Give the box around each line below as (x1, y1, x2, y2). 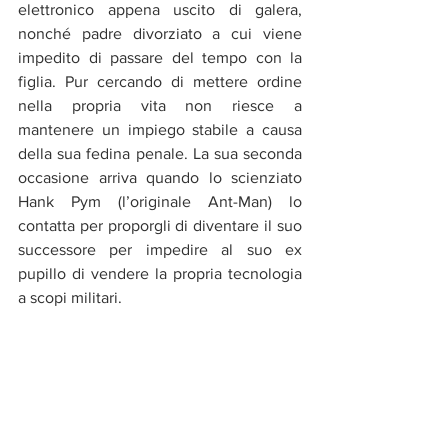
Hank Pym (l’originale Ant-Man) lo (18, 193, 302, 211)
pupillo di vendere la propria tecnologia (18, 265, 302, 283)
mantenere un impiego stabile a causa (18, 121, 302, 139)
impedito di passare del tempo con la (18, 49, 302, 67)
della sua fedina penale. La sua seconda (18, 145, 302, 163)
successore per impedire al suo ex (18, 241, 302, 259)
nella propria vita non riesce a (18, 97, 302, 115)
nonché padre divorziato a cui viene (18, 25, 302, 43)
